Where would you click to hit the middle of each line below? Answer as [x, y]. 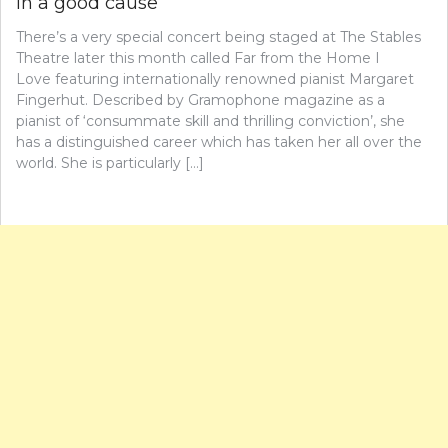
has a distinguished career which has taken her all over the [219, 142]
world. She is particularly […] [110, 163]
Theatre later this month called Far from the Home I [198, 58]
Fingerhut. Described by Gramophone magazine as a [200, 100]
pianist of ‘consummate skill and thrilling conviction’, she [210, 121]
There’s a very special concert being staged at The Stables [218, 37]
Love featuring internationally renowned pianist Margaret [215, 79]
